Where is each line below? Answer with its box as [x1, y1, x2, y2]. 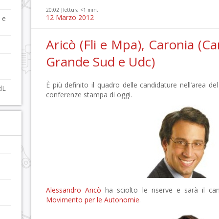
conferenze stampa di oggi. [46, 90, 132, 99]
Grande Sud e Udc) [46, 53, 155, 70]
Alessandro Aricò [46, 185, 102, 195]
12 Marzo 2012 [46, 13, 94, 22]
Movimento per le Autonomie [46, 195, 139, 204]
